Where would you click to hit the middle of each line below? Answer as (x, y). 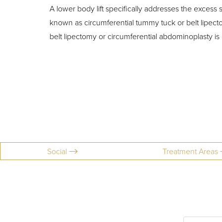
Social (58, 151)
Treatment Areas (191, 151)
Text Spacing (148, 30)
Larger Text (57, 30)
